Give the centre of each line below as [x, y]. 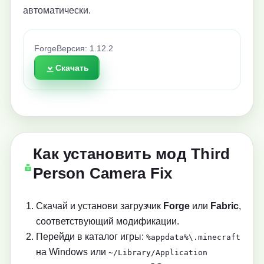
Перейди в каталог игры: [91, 237]
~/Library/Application [158, 253]
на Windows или [72, 252]
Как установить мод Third [132, 154]
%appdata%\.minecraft [193, 237]
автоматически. [57, 11]
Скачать [72, 68]
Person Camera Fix [103, 174]
